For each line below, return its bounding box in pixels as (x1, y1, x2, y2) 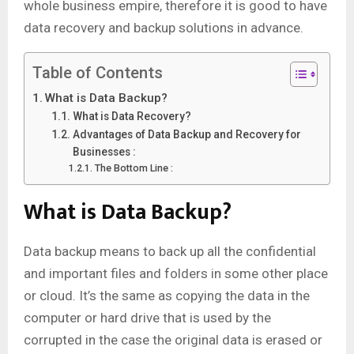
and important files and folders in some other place (24, 265, 328, 282)
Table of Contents (32, 63, 163, 83)
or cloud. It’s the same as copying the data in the (24, 288, 310, 304)
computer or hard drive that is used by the (24, 310, 271, 326)
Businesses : (72, 145, 136, 159)
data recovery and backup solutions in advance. (24, 20, 303, 36)
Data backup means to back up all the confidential (24, 243, 316, 260)
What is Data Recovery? (72, 110, 191, 123)
